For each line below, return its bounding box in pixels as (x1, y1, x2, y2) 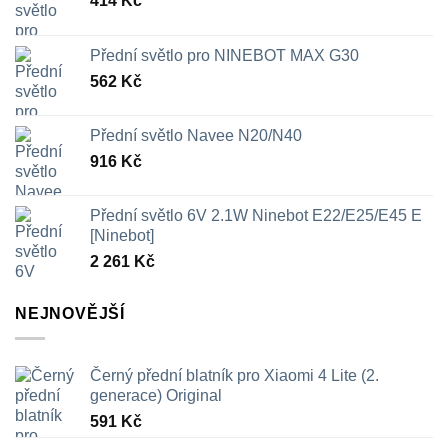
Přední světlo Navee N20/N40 (90, 127, 302, 145)
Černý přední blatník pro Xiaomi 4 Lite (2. (90, 366, 379, 384)
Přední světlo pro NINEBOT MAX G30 (90, 47, 359, 65)
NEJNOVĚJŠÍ (15, 305, 125, 323)
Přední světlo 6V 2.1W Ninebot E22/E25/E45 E (90, 207, 422, 225)
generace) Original (90, 386, 222, 404)
